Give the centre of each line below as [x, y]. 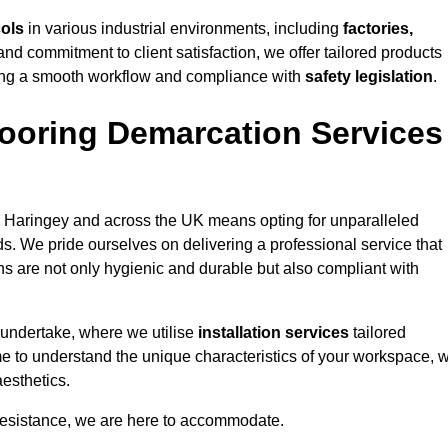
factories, [378, 29]
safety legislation [369, 77]
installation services [273, 333]
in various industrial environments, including [183, 29]
